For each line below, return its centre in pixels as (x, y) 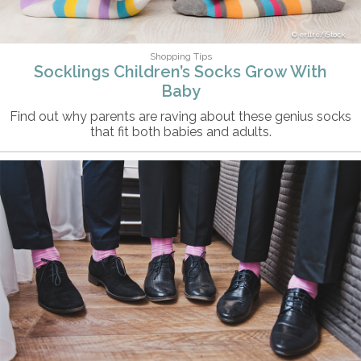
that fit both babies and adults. (180, 131)
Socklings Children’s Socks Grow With (180, 71)
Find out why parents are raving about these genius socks (180, 116)
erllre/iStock (322, 34)
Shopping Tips (180, 56)
